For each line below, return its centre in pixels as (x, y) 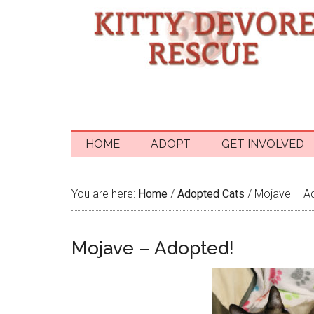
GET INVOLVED (263, 144)
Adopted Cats (211, 194)
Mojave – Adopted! (153, 248)
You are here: (105, 194)
